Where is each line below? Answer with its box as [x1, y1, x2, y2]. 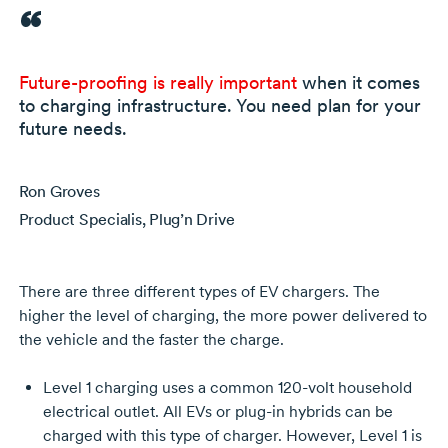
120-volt [277, 377, 334, 397]
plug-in [234, 401, 285, 421]
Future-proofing [18, 71, 148, 93]
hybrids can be [284, 401, 393, 421]
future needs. [18, 117, 127, 139]
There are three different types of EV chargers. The [18, 281, 380, 301]
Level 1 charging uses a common [42, 377, 278, 397]
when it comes [296, 71, 420, 93]
